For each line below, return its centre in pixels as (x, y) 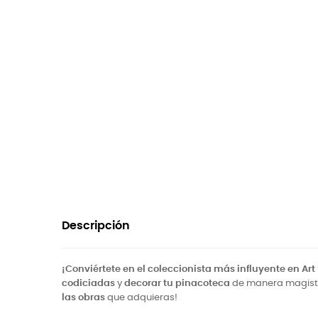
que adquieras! (141, 298)
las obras (83, 298)
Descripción (96, 226)
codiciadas (88, 284)
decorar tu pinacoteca (177, 284)
